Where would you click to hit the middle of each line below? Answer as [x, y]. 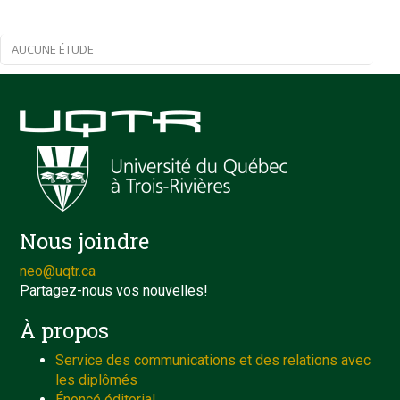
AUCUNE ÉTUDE [53, 49]
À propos [65, 330]
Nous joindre [85, 241]
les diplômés [97, 380]
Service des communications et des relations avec [213, 360]
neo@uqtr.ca [58, 271]
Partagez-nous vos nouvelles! [114, 291]
